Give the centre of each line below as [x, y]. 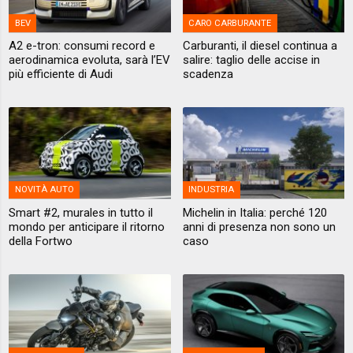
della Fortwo [41, 241]
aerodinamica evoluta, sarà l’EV [90, 60]
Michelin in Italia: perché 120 [255, 212]
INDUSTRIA [211, 190]
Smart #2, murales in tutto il [81, 212]
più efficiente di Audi [61, 74]
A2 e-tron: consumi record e [82, 46]
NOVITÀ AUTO [44, 190]
